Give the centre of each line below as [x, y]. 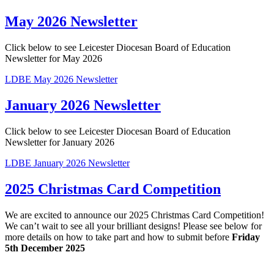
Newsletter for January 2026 [60, 142]
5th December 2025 [45, 248]
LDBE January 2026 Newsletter [67, 163]
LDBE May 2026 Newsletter [61, 79]
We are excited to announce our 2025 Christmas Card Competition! [135, 215]
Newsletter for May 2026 [54, 58]
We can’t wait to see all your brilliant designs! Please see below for [133, 226]
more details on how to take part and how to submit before [118, 237]
